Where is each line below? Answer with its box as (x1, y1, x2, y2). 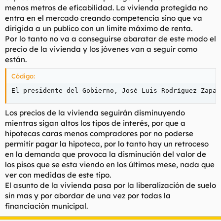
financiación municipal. (5, 201, 88, 211)
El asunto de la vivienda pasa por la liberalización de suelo (5, 180, 216, 190)
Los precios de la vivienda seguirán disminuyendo (5, 108, 185, 117)
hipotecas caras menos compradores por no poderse (5, 128, 193, 138)
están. (5, 54, 27, 64)
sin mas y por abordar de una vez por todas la (5, 190, 171, 200)
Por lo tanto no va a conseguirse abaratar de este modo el (5, 34, 216, 43)
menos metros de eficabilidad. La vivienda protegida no (5, 2, 208, 12)
